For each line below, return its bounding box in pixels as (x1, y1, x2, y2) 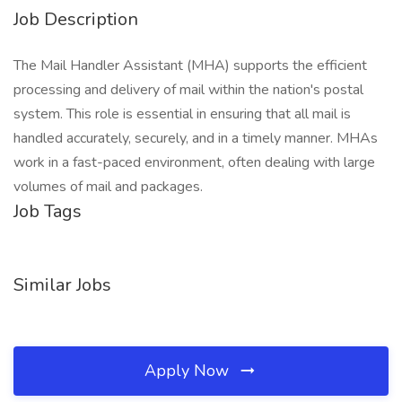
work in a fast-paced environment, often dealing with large (13, 153, 375, 172)
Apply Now (144, 360, 233, 381)
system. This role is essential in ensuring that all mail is (13, 104, 351, 124)
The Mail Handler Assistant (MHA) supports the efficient (13, 56, 367, 75)
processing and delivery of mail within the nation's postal (13, 80, 363, 100)
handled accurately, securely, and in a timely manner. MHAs (13, 128, 378, 148)
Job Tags (13, 199, 82, 223)
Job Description (13, 7, 138, 31)
